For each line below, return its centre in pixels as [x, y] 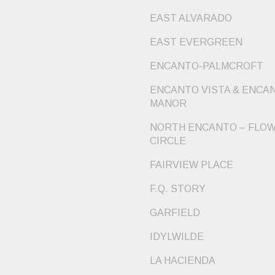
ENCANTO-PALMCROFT [207, 66]
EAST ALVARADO [191, 18]
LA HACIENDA [183, 261]
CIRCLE [168, 141]
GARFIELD [175, 213]
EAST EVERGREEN [196, 42]
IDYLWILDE [177, 237]
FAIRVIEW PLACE [192, 165]
